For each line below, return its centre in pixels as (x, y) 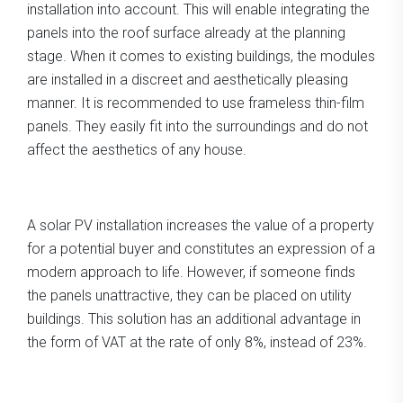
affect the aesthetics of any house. (137, 149)
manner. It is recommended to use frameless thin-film (196, 103)
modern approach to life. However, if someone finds (191, 272)
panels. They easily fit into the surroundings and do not (197, 126)
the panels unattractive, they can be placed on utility (189, 295)
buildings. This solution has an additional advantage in (194, 318)
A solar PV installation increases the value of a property (201, 225)
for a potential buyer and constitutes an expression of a (201, 248)
